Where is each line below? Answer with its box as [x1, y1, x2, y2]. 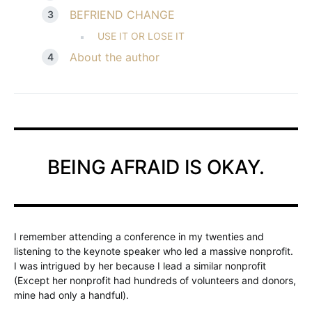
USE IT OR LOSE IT [97, 30, 185, 42]
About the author [70, 50, 159, 64]
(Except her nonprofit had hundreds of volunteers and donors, [14, 274, 296, 286]
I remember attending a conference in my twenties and [14, 231, 264, 242]
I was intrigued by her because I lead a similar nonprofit [14, 260, 266, 272]
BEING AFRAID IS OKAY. [47, 155, 265, 179]
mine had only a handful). [14, 289, 129, 301]
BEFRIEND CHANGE [70, 8, 175, 22]
